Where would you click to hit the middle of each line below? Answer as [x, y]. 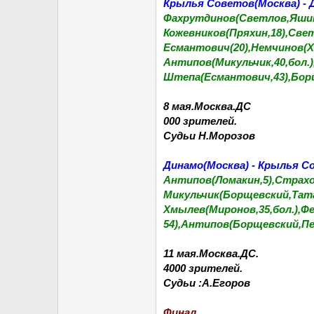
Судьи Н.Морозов [209, 136]
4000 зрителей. [203, 268]
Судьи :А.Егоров [207, 283]
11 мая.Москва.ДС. [211, 253]
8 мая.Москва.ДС [207, 106]
